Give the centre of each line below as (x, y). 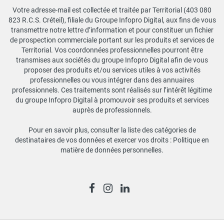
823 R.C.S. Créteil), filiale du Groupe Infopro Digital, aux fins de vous (112, 20)
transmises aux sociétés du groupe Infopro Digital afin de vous (112, 60)
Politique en (191, 140)
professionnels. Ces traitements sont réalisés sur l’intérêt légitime (112, 90)
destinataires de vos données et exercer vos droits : (94, 140)
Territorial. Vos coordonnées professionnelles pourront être (112, 50)
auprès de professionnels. (112, 110)
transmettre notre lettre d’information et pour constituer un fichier (112, 30)
